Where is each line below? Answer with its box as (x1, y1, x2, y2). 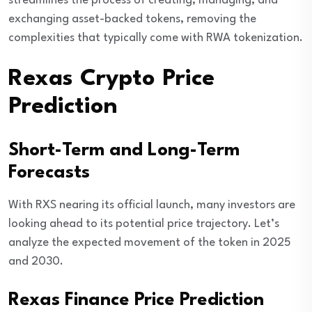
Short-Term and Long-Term (8, 141, 240, 160)
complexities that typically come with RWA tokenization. (8, 32, 303, 45)
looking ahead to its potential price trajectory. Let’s (8, 218, 279, 231)
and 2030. (8, 256, 63, 268)
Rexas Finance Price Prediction (8, 291, 264, 310)
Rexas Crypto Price (8, 68, 214, 91)
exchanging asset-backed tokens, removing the (8, 13, 256, 26)
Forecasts (8, 164, 90, 182)
